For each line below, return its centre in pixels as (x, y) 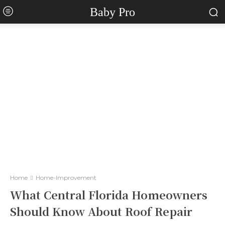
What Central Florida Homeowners (109, 195)
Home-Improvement (66, 178)
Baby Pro (112, 12)
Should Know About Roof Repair (101, 211)
